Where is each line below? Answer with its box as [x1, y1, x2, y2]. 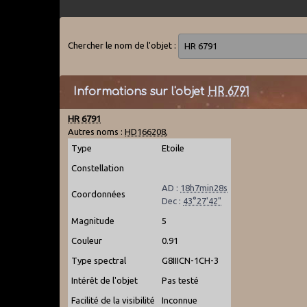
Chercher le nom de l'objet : [68, 40, 179, 50]
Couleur [71, 235, 103, 245]
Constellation [71, 162, 125, 173]
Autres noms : [68, 126, 125, 136]
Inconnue [162, 295, 198, 305]
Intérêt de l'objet [71, 275, 138, 285]
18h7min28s [180, 182, 228, 193]
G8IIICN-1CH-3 [162, 255, 219, 265]
